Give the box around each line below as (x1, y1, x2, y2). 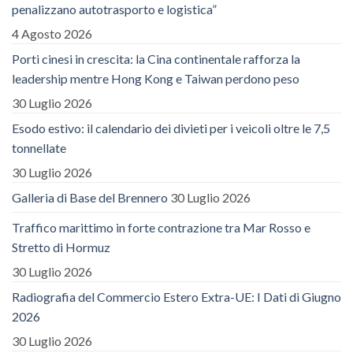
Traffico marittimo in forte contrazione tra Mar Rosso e (12, 219, 310, 235)
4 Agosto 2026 (12, 25, 92, 41)
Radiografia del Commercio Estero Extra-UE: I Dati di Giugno (12, 288, 341, 304)
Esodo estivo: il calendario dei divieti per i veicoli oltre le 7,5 (12, 120, 330, 136)
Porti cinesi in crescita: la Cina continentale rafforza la (12, 50, 300, 66)
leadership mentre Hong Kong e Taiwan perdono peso (12, 70, 299, 86)
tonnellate (12, 139, 66, 155)
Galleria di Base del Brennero (12, 189, 168, 205)
